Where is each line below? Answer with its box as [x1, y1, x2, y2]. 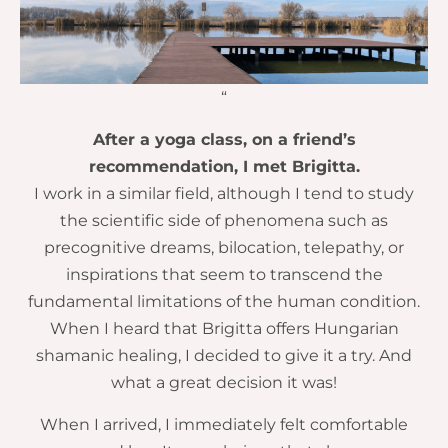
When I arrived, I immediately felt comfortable [40, 415, 408, 435]
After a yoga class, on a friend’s [92, 130, 356, 150]
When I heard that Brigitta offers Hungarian [49, 319, 399, 339]
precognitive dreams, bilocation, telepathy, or [44, 238, 404, 258]
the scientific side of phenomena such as [60, 211, 388, 231]
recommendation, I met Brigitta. [88, 157, 360, 177]
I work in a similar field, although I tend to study [34, 184, 414, 204]
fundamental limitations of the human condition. [28, 292, 420, 312]
